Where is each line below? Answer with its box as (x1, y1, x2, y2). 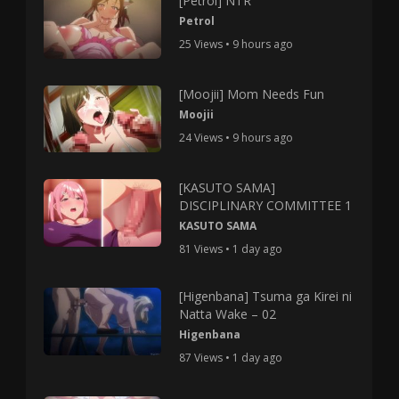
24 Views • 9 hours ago (178, 130, 293, 146)
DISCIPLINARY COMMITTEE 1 (178, 197, 352, 215)
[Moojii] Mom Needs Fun (178, 85, 324, 103)
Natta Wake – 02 (178, 305, 276, 323)
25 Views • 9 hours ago (178, 37, 293, 53)
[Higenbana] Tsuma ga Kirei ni (178, 288, 352, 305)
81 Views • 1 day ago (178, 241, 282, 257)
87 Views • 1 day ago (178, 350, 282, 366)
